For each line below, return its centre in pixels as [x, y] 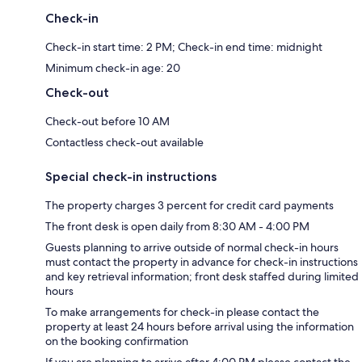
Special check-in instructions [131, 176]
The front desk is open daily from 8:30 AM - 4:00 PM [177, 226]
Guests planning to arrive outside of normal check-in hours [192, 247]
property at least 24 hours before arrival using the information [200, 326]
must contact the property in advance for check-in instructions [202, 261]
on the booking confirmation [117, 341]
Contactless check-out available [124, 142]
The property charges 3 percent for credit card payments [189, 205]
